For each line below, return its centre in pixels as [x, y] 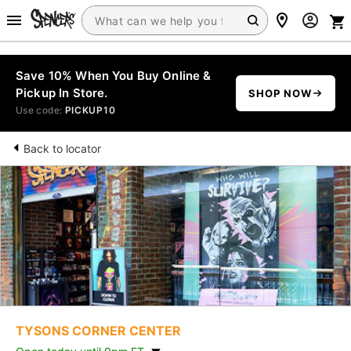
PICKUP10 [90, 110]
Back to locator [62, 148]
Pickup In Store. [62, 93]
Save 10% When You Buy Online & [114, 76]
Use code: [40, 110]
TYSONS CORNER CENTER [98, 331]
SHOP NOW [280, 93]
